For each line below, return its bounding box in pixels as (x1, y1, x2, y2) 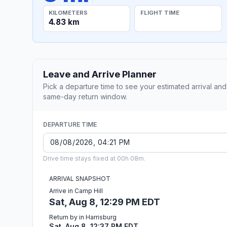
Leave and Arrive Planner (43, 68, 157, 80)
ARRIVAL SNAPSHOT (49, 174, 110, 182)
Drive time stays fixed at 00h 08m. (43, 154, 145, 162)
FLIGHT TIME (140, 9, 179, 16)
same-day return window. (43, 92, 127, 101)
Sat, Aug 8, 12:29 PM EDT (49, 196, 160, 207)
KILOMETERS (49, 9, 88, 16)
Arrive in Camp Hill (49, 186, 103, 195)
